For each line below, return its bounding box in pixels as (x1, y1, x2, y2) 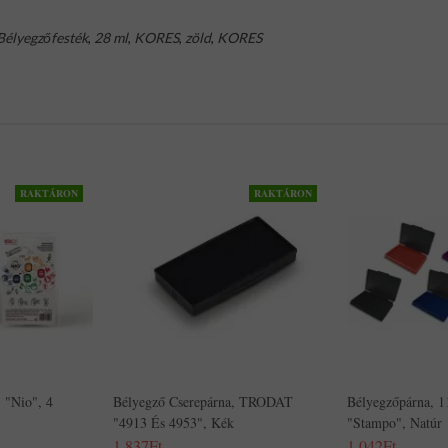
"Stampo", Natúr (347, 413, 442, 432)
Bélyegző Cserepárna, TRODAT (113, 392, 293, 411)
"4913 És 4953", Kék (113, 413, 234, 432)
